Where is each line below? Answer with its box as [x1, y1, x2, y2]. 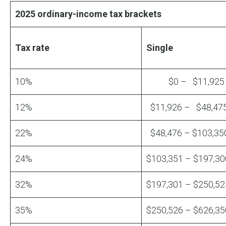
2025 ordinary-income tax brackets [15, 9, 161, 20]
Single [146, 42, 173, 53]
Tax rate [15, 42, 49, 53]
